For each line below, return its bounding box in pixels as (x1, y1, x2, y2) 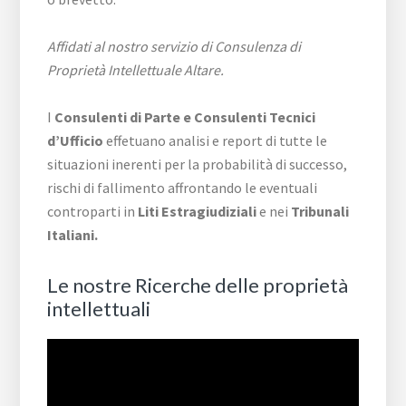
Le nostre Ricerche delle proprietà (47, 273, 349, 298)
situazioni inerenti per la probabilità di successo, (47, 155, 348, 174)
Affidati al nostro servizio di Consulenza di (47, 37, 302, 56)
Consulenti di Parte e (54, 108, 192, 127)
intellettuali (47, 296, 151, 322)
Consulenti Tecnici (194, 108, 316, 127)
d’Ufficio (47, 131, 104, 150)
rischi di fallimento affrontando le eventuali (47, 179, 318, 198)
